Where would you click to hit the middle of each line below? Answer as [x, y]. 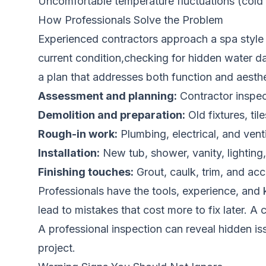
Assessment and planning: [107, 96]
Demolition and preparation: [112, 115]
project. [57, 248]
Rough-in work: [78, 134]
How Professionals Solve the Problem [131, 20]
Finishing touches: [86, 172]
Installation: [69, 153]
